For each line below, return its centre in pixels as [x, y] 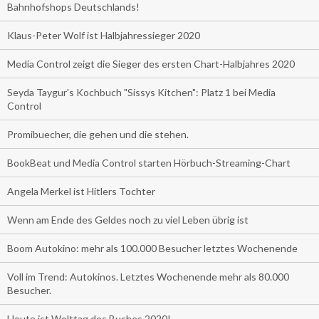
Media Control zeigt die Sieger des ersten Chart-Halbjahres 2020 [151, 63]
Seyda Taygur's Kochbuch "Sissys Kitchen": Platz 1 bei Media [141, 92]
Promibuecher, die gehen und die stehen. [98, 134]
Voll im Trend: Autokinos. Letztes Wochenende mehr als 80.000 [148, 276]
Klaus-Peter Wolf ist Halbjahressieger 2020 [104, 35]
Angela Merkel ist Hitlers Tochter [81, 191]
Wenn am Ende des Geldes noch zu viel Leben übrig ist [128, 219]
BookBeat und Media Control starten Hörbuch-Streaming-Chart [149, 162]
